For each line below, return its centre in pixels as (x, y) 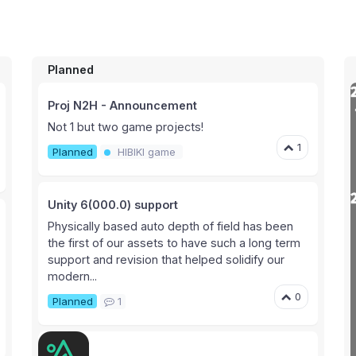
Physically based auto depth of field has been (171, 226)
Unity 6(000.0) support (113, 205)
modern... (73, 277)
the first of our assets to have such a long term (174, 243)
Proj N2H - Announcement (123, 106)
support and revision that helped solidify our (166, 260)
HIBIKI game (146, 152)
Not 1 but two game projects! (126, 127)
